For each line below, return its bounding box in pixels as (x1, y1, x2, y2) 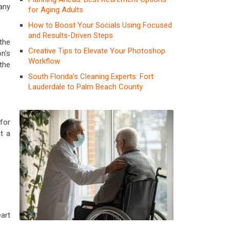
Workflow (28, 56, 60, 66)
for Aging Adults (28, 5, 83, 14)
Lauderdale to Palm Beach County (28, 82, 143, 91)
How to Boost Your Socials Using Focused (28, 20, 172, 30)
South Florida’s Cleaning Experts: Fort (28, 71, 154, 81)
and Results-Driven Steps (28, 30, 113, 40)
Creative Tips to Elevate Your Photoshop (28, 46, 165, 55)
